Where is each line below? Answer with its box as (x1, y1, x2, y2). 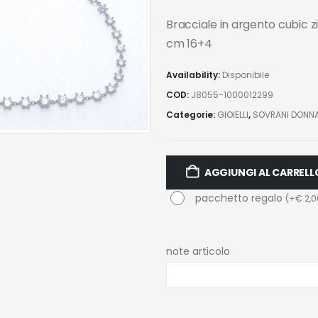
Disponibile (221, 68, 269, 81)
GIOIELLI (216, 108, 248, 121)
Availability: (165, 68, 222, 81)
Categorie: (165, 108, 217, 121)
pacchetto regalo (195, 191, 286, 206)
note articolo (165, 244, 230, 259)
